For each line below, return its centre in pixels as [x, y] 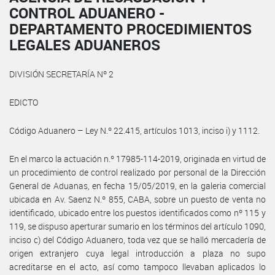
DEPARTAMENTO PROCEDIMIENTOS [130, 29]
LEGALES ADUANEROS [85, 45]
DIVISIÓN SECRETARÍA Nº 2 [61, 74]
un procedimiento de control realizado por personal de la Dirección [137, 172]
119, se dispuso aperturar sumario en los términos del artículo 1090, [137, 226]
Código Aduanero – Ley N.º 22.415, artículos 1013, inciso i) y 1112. [134, 130]
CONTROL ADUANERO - [87, 13]
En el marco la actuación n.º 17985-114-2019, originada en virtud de [137, 158]
